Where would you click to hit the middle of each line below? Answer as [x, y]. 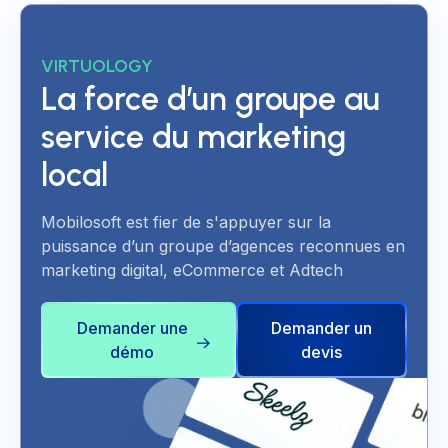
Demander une [132, 328]
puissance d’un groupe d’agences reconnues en [223, 246]
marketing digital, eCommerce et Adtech [192, 270]
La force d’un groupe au [210, 99]
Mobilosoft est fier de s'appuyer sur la [186, 222]
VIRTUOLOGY [97, 66]
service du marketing [193, 137]
